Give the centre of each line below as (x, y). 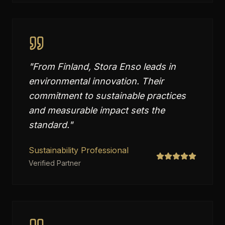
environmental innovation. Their (96, 81)
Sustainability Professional (79, 150)
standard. (49, 125)
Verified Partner (55, 163)
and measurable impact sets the (97, 110)
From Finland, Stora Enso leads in (104, 67)
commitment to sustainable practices (107, 96)
